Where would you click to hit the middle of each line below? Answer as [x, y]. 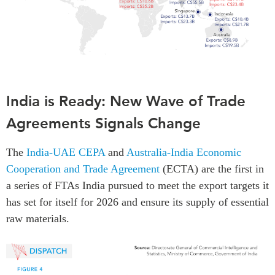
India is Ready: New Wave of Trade [126, 101]
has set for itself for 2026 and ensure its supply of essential [137, 202]
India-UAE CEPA [66, 153]
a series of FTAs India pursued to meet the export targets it [137, 186]
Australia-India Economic [184, 153]
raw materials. [38, 219]
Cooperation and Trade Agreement [83, 169]
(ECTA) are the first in [212, 169]
